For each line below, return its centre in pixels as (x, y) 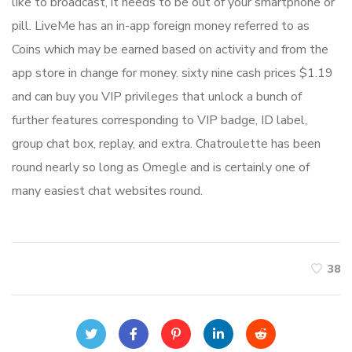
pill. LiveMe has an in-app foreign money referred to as (161, 26)
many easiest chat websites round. (107, 191)
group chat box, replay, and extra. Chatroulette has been (166, 144)
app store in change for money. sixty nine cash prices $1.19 (172, 73)
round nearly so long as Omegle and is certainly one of (161, 168)
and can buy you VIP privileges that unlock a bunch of (157, 97)
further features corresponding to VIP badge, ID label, (159, 121)
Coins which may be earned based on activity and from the (170, 50)
